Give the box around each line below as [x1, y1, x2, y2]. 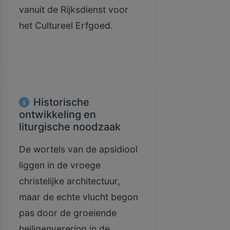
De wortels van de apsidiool [19, 144, 138, 155]
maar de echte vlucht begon [19, 191, 138, 202]
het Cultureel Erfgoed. [19, 20, 113, 31]
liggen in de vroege [19, 160, 101, 170]
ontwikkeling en [19, 108, 96, 121]
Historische [33, 96, 89, 108]
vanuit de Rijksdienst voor [19, 4, 128, 15]
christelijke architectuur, [19, 176, 120, 186]
